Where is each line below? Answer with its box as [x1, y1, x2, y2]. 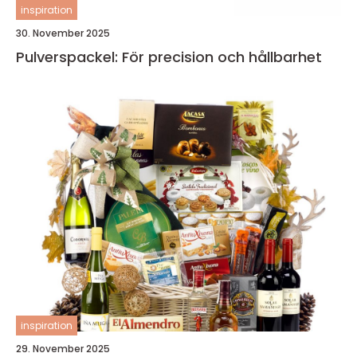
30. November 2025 [16, 26, 110, 40]
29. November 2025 [16, 342, 110, 355]
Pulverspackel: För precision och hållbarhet [16, 47, 322, 67]
